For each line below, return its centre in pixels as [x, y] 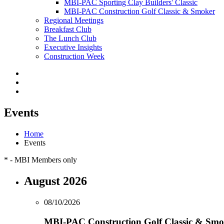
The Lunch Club [70, 38]
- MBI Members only [42, 160]
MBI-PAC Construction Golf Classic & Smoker [139, 11]
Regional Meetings [74, 20]
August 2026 [55, 181]
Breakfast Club [68, 29]
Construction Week [74, 56]
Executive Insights [73, 47]
